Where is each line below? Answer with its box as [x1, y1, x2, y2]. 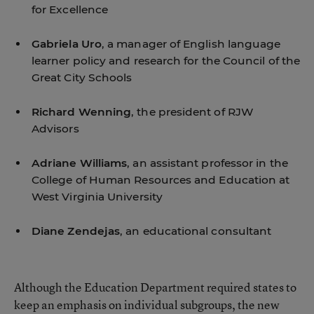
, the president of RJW [131, 105, 253, 118]
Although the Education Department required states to [14, 279, 296, 295]
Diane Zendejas [32, 224, 121, 238]
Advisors [32, 122, 79, 135]
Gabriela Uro [32, 37, 102, 50]
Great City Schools [32, 71, 132, 84]
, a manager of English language [101, 37, 281, 50]
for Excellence [32, 3, 109, 16]
